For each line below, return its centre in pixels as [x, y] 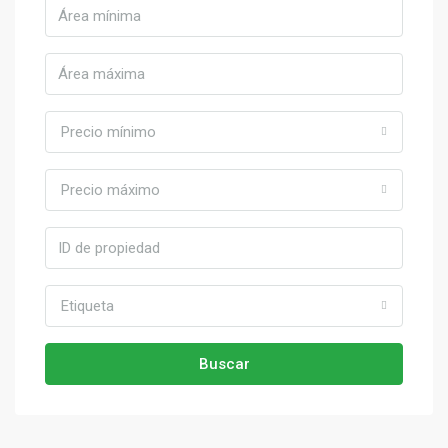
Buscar [224, 364]
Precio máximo [110, 190]
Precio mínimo [108, 132]
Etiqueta [87, 306]
